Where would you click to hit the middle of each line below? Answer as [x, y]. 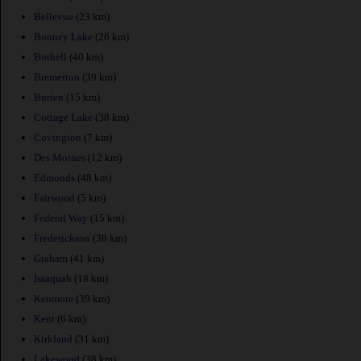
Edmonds [54, 177]
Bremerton [57, 77]
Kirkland [53, 338]
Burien [49, 97]
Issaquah [53, 278]
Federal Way [61, 218]
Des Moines [60, 157]
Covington [58, 137]
